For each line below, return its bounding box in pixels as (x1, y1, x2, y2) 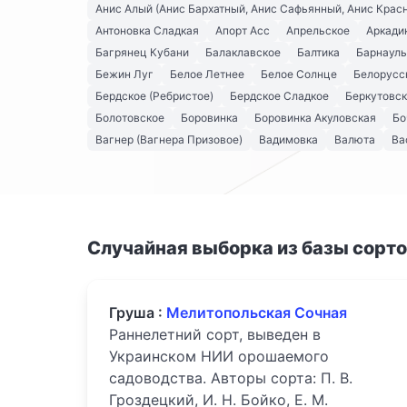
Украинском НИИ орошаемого (109, 347, 329, 366)
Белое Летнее (170, 67, 244, 82)
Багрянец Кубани (95, 45, 189, 60)
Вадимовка (259, 133, 318, 147)
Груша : (109, 303, 166, 323)
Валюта (334, 133, 375, 147)
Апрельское (286, 24, 350, 38)
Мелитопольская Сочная (166, 303, 347, 323)
